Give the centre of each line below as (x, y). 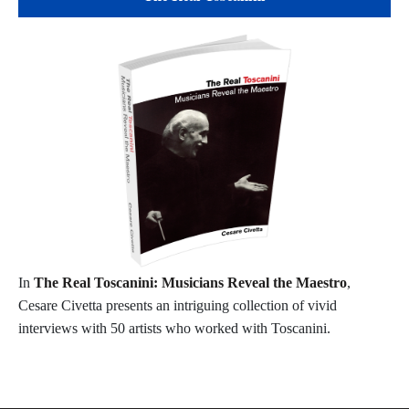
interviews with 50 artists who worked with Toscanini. (174, 329)
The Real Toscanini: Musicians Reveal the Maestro (190, 283)
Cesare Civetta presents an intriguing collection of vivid (178, 306)
